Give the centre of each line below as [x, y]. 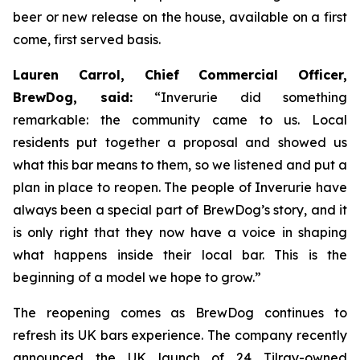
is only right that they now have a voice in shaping [180, 232]
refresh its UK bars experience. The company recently [180, 335]
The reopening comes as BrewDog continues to [180, 313]
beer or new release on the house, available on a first [180, 17]
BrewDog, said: [73, 97]
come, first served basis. [87, 39]
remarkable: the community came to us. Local [180, 120]
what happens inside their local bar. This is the [180, 255]
